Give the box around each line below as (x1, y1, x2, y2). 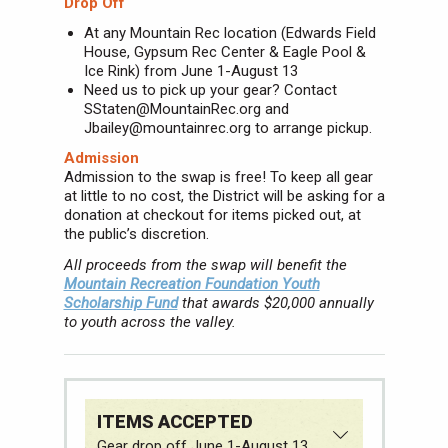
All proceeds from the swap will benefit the (63, 255, 347, 274)
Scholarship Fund (63, 293, 178, 312)
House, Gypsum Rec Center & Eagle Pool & (83, 43, 366, 61)
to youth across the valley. (63, 312, 236, 331)
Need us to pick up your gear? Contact (83, 81, 337, 99)
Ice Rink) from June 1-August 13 (83, 62, 298, 80)
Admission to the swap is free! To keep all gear (63, 168, 373, 187)
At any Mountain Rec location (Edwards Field (83, 24, 376, 42)
